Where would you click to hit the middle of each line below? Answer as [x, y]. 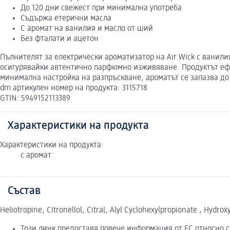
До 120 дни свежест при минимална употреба [101, 8]
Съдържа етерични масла [66, 19]
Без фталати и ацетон [60, 39]
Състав [24, 191]
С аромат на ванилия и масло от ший [87, 29]
